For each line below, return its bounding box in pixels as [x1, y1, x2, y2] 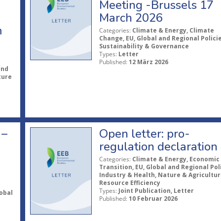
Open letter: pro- [99, 126, 190, 142]
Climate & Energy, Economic [132, 155, 220, 164]
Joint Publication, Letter [118, 186, 194, 195]
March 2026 [99, 10, 163, 26]
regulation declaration [99, 139, 218, 155]
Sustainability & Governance [99, 42, 189, 51]
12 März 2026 [128, 58, 168, 67]
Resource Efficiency [99, 179, 160, 187]
